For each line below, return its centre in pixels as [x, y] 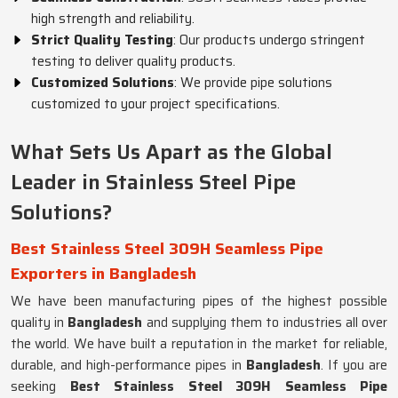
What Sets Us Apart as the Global [171, 152]
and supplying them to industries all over [267, 322]
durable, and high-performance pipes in [128, 365]
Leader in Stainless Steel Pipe [153, 182]
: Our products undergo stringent [269, 40]
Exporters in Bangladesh [103, 274]
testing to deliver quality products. [133, 61]
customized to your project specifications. [155, 104]
